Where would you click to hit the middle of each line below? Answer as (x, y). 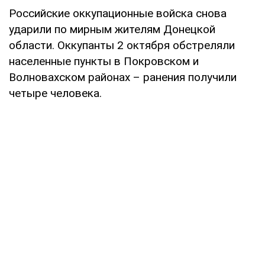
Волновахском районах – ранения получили (123, 77)
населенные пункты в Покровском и (104, 61)
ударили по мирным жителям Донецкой (112, 29)
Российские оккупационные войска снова (118, 13)
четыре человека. (55, 93)
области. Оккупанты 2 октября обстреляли (122, 45)
